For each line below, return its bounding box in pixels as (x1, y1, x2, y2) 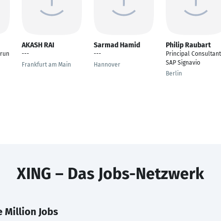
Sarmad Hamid (94, 41, 140, 49)
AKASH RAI (22, 41, 54, 49)
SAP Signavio (166, 59, 200, 66)
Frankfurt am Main (22, 61, 71, 68)
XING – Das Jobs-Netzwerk (17, 164, 204, 183)
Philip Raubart (166, 41, 211, 49)
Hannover (94, 61, 120, 68)
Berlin (166, 70, 182, 77)
